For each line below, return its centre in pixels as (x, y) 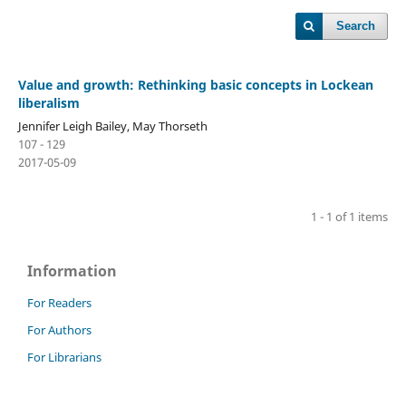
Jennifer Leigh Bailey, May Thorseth (112, 126)
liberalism (48, 102)
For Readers (59, 302)
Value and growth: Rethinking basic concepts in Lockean (195, 84)
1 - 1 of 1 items (350, 216)
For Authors (59, 329)
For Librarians (64, 357)
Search (356, 26)
